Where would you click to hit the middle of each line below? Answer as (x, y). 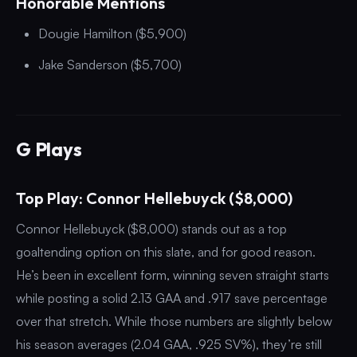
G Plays (49, 149)
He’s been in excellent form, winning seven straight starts (173, 275)
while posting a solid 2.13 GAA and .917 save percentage (172, 298)
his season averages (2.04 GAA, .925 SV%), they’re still (169, 344)
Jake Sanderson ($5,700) (110, 64)
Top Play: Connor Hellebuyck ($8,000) (154, 198)
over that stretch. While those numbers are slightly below (174, 321)
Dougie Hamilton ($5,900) (112, 33)
